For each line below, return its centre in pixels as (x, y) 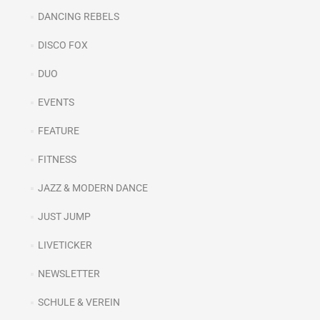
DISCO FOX (62, 45)
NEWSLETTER (69, 274)
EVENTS (56, 102)
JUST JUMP (64, 216)
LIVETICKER (65, 245)
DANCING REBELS (78, 16)
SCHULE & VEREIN (79, 302)
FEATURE (58, 131)
